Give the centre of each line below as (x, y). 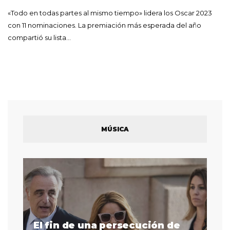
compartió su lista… (39, 38)
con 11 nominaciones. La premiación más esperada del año (104, 25)
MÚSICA (115, 129)
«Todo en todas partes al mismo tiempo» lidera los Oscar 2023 (110, 13)
